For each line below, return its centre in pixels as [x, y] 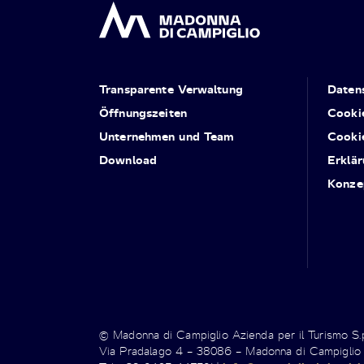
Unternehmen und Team [167, 136]
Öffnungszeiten [143, 112]
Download [128, 159]
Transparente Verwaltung [171, 89]
